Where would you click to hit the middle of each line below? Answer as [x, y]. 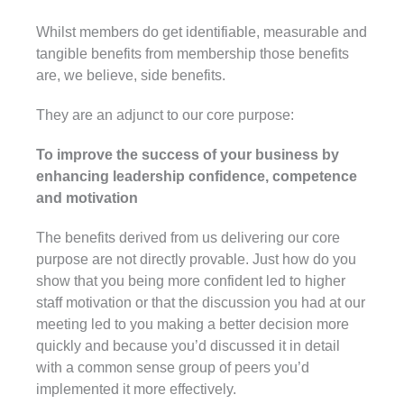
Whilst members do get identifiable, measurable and [202, 32]
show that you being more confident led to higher [191, 280]
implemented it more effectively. [136, 389]
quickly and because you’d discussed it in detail [188, 345]
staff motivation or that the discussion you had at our [201, 302]
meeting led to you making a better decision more [193, 324]
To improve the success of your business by [188, 154]
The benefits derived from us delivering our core [188, 237]
